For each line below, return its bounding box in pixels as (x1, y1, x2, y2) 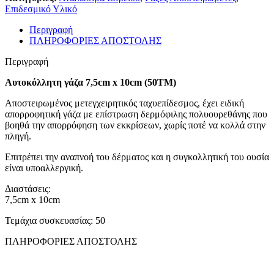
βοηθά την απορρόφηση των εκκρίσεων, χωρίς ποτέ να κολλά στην (5, 120, 265, 131)
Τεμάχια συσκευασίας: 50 (5, 215, 105, 226)
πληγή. (5, 131, 31, 142)
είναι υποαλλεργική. (5, 163, 83, 174)
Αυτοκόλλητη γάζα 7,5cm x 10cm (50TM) (5, 77, 176, 88)
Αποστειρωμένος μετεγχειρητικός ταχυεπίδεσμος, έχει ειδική (5, 98, 244, 109)
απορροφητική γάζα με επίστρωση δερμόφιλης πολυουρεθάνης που (5, 109, 267, 120)
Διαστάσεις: (5, 183, 51, 194)
